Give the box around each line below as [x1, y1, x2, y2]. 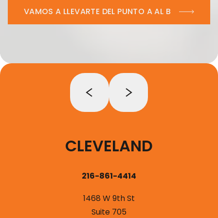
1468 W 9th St [83, 192, 135, 204]
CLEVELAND [65, 134, 153, 157]
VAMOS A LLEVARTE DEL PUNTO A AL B [23, 5, 171, 17]
